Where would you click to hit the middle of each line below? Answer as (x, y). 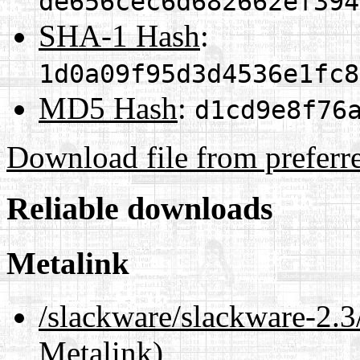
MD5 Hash (108, 108)
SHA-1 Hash (119, 35)
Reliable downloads (140, 209)
